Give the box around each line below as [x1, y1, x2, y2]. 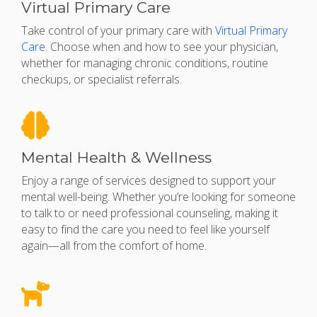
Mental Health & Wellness [21, 149, 212, 167]
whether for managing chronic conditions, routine [21, 55, 268, 71]
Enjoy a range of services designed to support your [21, 173, 276, 189]
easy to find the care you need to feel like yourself [21, 221, 270, 238]
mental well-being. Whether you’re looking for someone [21, 189, 296, 205]
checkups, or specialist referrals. [21, 71, 182, 88]
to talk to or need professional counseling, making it [21, 205, 278, 221]
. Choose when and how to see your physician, [45, 39, 278, 55]
